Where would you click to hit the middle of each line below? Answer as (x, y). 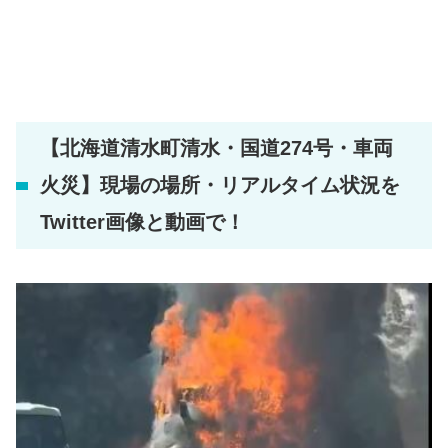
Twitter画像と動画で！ (142, 222)
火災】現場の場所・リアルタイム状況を (220, 185)
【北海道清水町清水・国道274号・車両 (216, 148)
